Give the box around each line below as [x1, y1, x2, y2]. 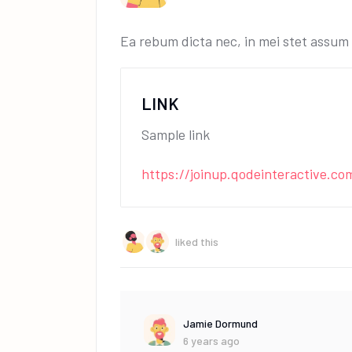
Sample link [141, 126, 210, 143]
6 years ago [183, 333, 240, 347]
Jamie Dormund [183, 316, 258, 330]
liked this [175, 235, 218, 248]
